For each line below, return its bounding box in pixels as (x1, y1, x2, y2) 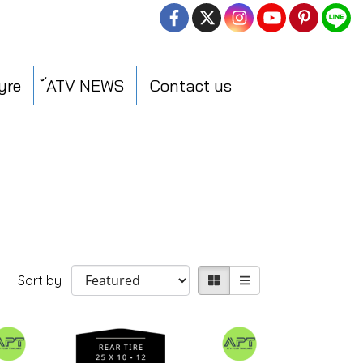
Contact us (149, 75, 232, 96)
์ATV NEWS (46, 75, 124, 96)
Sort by (17, 271, 71, 288)
